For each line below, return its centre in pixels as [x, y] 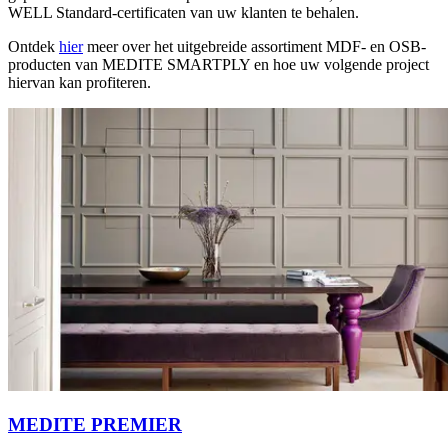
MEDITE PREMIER [95, 424]
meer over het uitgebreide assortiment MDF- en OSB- [254, 46]
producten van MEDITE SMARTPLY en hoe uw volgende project [218, 64]
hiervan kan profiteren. [79, 82]
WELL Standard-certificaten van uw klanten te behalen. [183, 12]
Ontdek [33, 46]
